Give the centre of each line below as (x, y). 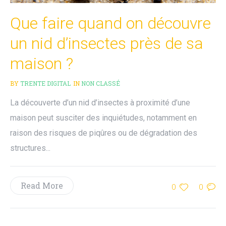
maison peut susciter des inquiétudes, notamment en (103, 118)
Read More (42, 185)
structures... (30, 148)
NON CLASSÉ (101, 83)
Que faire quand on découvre (110, 23)
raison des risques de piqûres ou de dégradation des (104, 133)
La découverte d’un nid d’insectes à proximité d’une (100, 102)
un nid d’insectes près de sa (107, 43)
